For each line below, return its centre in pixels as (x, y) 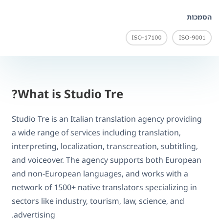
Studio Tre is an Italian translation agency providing (107, 119)
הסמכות (199, 17)
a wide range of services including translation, (96, 132)
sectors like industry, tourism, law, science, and (98, 201)
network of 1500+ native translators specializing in (104, 187)
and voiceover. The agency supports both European (107, 160)
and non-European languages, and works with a (100, 173)
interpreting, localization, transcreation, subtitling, (105, 146)
